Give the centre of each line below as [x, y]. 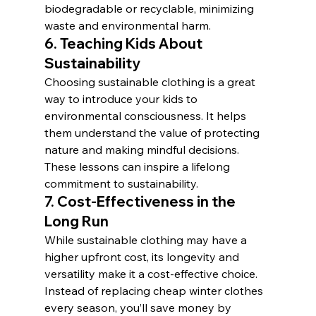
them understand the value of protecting [153, 132]
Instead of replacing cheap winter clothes [155, 290]
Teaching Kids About [132, 43]
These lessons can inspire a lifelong [138, 166]
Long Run [76, 221]
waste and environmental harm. [127, 25]
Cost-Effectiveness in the [147, 201]
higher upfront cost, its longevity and [143, 256]
